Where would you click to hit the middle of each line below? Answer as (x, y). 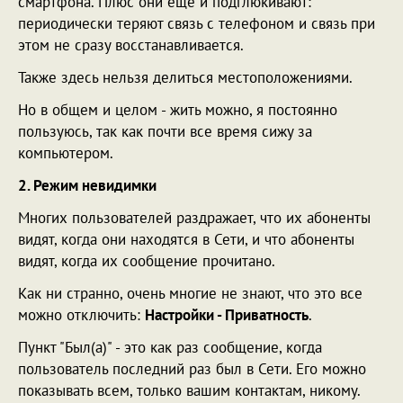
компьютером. (66, 152)
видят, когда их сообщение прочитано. (147, 260)
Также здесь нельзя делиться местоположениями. (185, 77)
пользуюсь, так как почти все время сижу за (165, 131)
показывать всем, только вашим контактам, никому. (189, 390)
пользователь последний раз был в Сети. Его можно (192, 368)
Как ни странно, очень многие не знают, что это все (190, 293)
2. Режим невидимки (87, 185)
